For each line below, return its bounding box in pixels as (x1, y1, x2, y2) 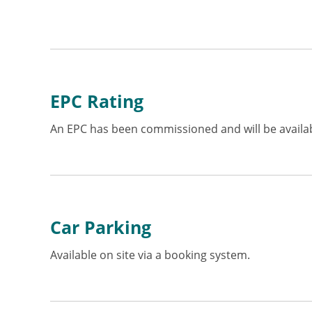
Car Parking (50, 215, 151, 239)
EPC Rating (50, 89, 143, 113)
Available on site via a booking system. (50, 247, 250, 263)
